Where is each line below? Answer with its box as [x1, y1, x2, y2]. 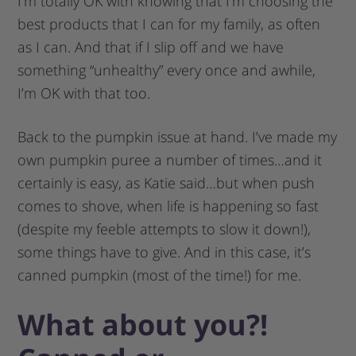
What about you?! [17, 304, 269, 344]
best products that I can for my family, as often [17, 14, 321, 33]
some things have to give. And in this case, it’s [17, 242, 311, 261]
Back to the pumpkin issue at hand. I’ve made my [17, 126, 338, 146]
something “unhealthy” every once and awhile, [17, 60, 316, 79]
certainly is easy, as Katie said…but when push [17, 172, 315, 192]
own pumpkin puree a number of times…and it [17, 149, 323, 169]
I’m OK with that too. [17, 83, 151, 103]
